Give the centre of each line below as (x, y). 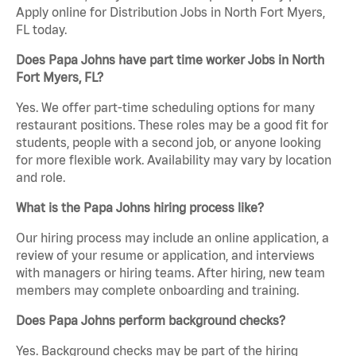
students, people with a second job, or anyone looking (168, 143)
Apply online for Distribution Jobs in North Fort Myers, (170, 12)
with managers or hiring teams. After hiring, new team (170, 273)
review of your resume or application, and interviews (165, 255)
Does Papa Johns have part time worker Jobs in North (170, 60)
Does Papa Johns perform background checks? (151, 321)
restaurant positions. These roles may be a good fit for (172, 125)
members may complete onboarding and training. (157, 290)
